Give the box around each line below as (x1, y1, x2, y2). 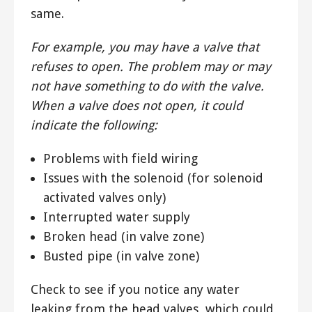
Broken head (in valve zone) (42, 229, 204, 244)
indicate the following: (31, 118, 157, 133)
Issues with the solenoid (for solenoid (42, 171, 263, 186)
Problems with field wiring (42, 151, 198, 166)
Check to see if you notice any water (31, 282, 240, 297)
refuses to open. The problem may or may (31, 59, 271, 75)
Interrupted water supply (42, 210, 190, 225)
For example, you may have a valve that (31, 40, 259, 55)
